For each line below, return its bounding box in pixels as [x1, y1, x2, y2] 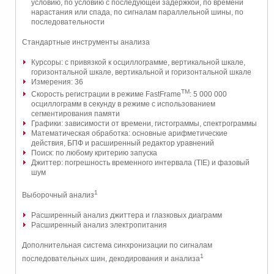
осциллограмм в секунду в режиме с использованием [31, 100, 215, 108]
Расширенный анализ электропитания [31, 221, 167, 229]
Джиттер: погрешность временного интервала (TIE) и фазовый [31, 158, 250, 167]
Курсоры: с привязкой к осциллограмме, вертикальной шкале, [31, 58, 245, 67]
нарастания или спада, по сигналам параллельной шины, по [31, 8, 243, 17]
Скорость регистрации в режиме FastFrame [31, 90, 181, 98]
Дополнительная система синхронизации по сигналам [22, 241, 212, 250]
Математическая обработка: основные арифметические [31, 129, 228, 138]
